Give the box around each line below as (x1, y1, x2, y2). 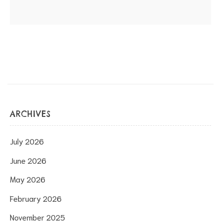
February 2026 (10, 192, 62, 203)
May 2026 (10, 174, 45, 184)
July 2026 (10, 136, 44, 147)
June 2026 (10, 154, 46, 165)
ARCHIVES (10, 109, 51, 119)
